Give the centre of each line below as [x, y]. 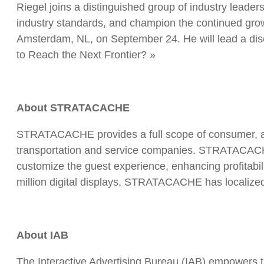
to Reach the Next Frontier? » [86, 55]
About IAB [42, 235]
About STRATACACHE [73, 108]
